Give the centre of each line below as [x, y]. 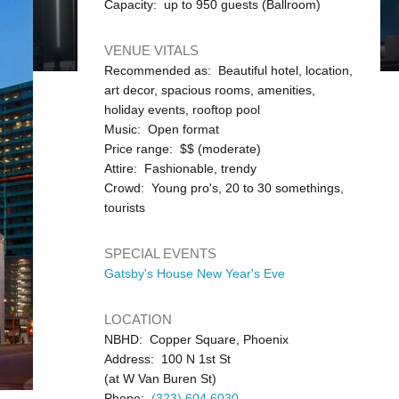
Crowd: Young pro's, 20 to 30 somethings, [224, 188]
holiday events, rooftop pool [182, 110]
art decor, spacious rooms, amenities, [209, 90]
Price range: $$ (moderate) [182, 149]
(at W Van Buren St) [160, 379]
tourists [124, 208]
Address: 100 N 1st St [167, 359]
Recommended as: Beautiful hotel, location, [228, 70]
